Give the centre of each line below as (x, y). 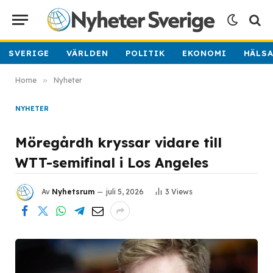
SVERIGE (29, 53)
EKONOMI (204, 53)
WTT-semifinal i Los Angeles (112, 163)
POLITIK (145, 53)
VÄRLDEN (87, 53)
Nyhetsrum (73, 192)
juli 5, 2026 (125, 192)
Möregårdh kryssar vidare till (119, 143)
